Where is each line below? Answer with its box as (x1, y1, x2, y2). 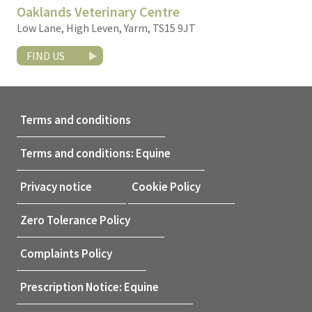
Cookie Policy (132, 179, 201, 195)
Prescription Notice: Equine (20, 279, 159, 295)
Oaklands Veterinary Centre (17, 3, 180, 21)
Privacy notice (20, 179, 92, 195)
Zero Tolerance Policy (20, 212, 130, 228)
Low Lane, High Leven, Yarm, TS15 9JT (17, 21, 196, 36)
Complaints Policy (20, 246, 112, 262)
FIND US (26, 49, 65, 63)
